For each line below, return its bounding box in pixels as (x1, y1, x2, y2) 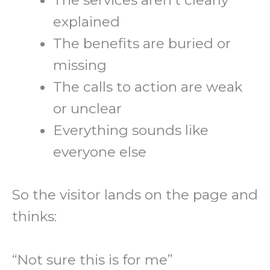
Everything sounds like (53, 122, 209, 139)
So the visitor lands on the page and (12, 186, 258, 203)
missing (53, 57, 107, 74)
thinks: (12, 207, 57, 225)
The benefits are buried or (53, 35, 231, 52)
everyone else (53, 143, 147, 161)
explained (53, 13, 121, 31)
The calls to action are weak (53, 78, 243, 96)
